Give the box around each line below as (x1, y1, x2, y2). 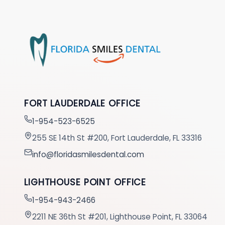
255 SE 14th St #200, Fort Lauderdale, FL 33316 (32, 132, 202, 143)
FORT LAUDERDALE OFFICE (24, 97, 141, 109)
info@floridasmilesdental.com (32, 149, 144, 160)
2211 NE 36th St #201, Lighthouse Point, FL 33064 (32, 211, 207, 222)
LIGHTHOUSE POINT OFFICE (24, 176, 147, 188)
